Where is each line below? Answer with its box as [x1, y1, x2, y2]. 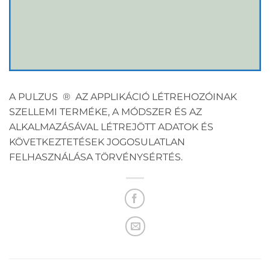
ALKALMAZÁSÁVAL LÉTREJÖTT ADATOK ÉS [9, 121, 213, 133]
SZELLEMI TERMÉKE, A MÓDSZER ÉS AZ [9, 106, 202, 118]
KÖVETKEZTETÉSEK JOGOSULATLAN [9, 136, 185, 148]
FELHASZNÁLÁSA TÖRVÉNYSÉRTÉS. [9, 151, 183, 163]
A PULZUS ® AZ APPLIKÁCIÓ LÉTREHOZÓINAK [9, 91, 237, 103]
